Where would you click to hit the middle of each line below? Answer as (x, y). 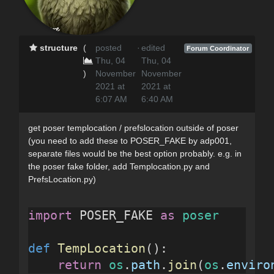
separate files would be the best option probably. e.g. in (135, 153)
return (80, 265)
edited (154, 47)
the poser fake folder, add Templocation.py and (119, 166)
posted (108, 47)
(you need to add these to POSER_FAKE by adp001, (130, 140)
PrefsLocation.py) (62, 179)
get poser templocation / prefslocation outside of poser (133, 128)
